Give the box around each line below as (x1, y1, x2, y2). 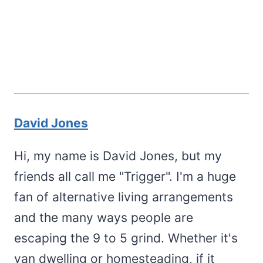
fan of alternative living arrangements (14, 190, 233, 205)
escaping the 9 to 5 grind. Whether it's (14, 231, 238, 246)
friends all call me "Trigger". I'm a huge (14, 169, 236, 184)
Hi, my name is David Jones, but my (14, 149, 222, 164)
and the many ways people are (14, 210, 193, 225)
